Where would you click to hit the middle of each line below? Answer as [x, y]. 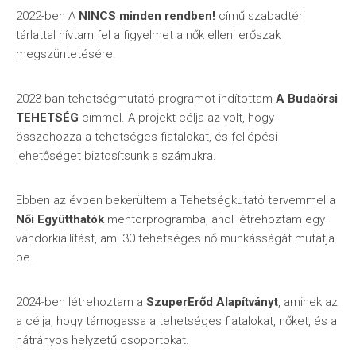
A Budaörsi [307, 99]
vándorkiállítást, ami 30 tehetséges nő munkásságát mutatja [175, 238]
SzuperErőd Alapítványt [212, 302]
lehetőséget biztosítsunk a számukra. [116, 156]
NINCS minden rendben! [145, 16]
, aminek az [308, 302]
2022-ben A [46, 16]
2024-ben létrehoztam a [81, 302]
